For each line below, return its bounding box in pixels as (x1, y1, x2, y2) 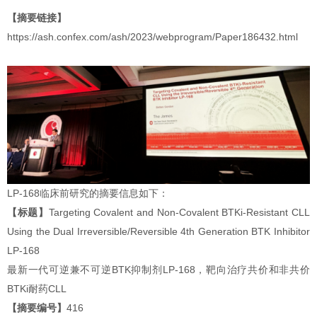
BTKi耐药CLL (7, 283, 67, 294)
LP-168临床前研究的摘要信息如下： (7, 188, 168, 199)
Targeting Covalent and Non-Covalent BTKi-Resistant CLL (48, 207, 311, 218)
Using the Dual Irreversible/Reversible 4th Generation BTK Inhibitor (7, 226, 310, 237)
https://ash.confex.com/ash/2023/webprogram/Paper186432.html (7, 32, 298, 43)
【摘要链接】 (7, 13, 67, 24)
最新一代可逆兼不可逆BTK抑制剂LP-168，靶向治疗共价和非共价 (7, 264, 310, 275)
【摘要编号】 (7, 302, 67, 313)
